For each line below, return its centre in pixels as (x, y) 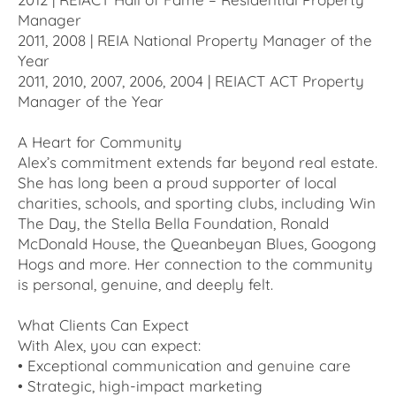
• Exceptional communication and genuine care (184, 366)
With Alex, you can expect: (109, 346)
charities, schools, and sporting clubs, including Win (197, 203)
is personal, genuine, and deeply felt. (145, 285)
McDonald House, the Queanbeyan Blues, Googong (197, 244)
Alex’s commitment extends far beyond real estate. (198, 163)
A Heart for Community (100, 142)
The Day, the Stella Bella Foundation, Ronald (173, 224)
